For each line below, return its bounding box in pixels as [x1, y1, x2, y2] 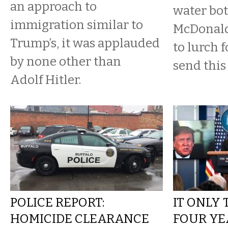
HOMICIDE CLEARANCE [10, 211, 149, 226]
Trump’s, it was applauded [10, 36, 160, 50]
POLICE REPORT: [10, 195, 104, 210]
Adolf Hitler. [10, 72, 81, 87]
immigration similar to [10, 17, 143, 32]
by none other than [10, 54, 121, 69]
